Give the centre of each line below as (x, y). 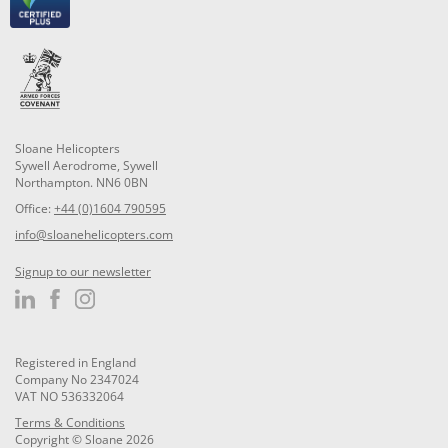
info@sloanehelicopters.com (94, 235)
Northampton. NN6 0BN (81, 183)
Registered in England (75, 363)
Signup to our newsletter (83, 272)
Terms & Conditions (70, 423)
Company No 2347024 (77, 380)
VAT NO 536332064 (69, 397)
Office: (34, 209)
